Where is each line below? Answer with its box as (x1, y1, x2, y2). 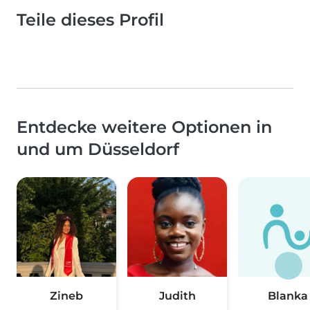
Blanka (268, 289, 308, 303)
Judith (158, 289, 196, 303)
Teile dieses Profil (17, 10, 164, 30)
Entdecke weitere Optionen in (17, 117, 272, 138)
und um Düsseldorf (17, 139, 179, 160)
